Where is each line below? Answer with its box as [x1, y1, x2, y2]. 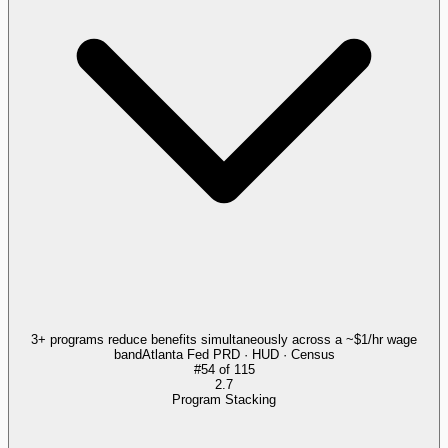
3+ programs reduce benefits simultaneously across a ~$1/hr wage [31, 331, 417, 347]
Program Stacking [172, 391, 276, 407]
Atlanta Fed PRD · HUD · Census [141, 346, 335, 362]
